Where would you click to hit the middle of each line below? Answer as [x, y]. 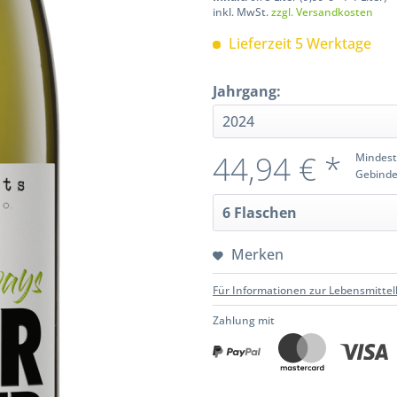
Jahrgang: [247, 92]
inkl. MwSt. [242, 12]
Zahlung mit [244, 321]
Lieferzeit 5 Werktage [298, 44]
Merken [257, 255]
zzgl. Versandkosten [322, 12]
